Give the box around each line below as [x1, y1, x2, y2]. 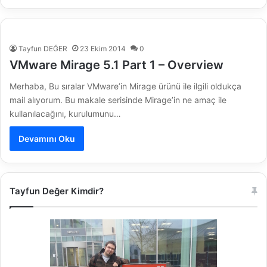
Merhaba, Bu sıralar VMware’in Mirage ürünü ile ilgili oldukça [10, 81, 241, 92]
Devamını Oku [18, 133, 75, 144]
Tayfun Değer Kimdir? [10, 185, 104, 197]
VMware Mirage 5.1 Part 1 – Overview [10, 58, 223, 73]
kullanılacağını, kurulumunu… [10, 108, 121, 119]
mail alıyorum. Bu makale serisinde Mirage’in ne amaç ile [10, 95, 226, 105]
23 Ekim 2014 [80, 44, 126, 54]
